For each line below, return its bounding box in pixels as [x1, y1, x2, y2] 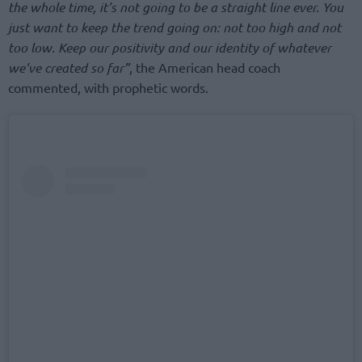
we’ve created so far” [8, 58, 129, 76]
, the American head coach [129, 58, 280, 75]
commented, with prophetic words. [8, 78, 208, 95]
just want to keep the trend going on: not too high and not [8, 18, 341, 36]
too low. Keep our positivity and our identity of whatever [8, 38, 331, 56]
